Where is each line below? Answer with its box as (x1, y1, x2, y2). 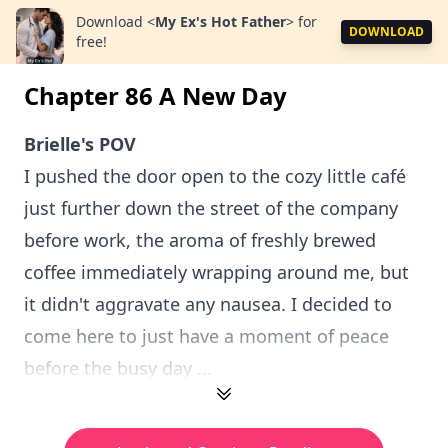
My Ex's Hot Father (155, 12, 286, 31)
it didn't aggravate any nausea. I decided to (24, 292, 392, 316)
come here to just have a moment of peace (24, 324, 389, 348)
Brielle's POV (24, 132, 136, 156)
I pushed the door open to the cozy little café (24, 164, 406, 188)
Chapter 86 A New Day (24, 79, 287, 112)
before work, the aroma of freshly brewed (24, 228, 376, 252)
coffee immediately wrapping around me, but (24, 260, 409, 284)
